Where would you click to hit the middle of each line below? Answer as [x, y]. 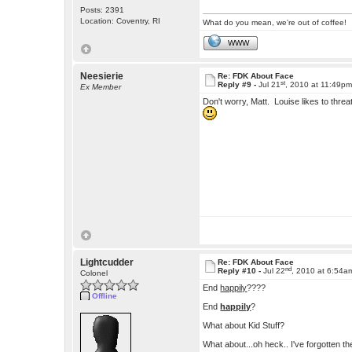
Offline [105, 296]
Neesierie [102, 77]
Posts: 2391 [103, 10]
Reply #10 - [241, 271]
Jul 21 [270, 85]
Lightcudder [107, 263]
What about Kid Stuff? [244, 326]
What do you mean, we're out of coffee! [275, 23]
